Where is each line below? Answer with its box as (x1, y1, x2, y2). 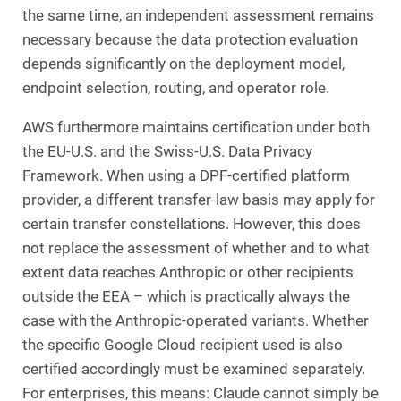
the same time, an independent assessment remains (22, 6, 374, 24)
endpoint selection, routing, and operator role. (22, 79, 329, 97)
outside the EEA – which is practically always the (22, 287, 350, 305)
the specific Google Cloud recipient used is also (22, 336, 343, 354)
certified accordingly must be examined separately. (22, 360, 365, 378)
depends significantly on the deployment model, (22, 55, 345, 73)
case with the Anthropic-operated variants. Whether (22, 311, 369, 329)
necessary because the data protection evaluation (22, 30, 358, 48)
